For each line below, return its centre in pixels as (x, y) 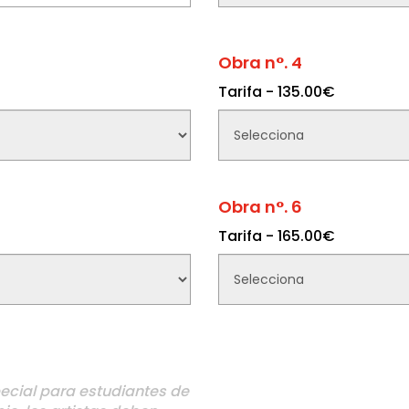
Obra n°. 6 (260, 207)
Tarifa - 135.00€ (277, 92)
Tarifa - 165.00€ (277, 236)
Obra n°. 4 (260, 63)
